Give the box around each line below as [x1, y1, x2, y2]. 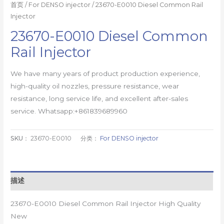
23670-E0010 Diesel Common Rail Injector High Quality [10, 199, 201, 207]
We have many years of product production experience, [10, 69, 200, 77]
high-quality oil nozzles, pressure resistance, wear [10, 81, 179, 90]
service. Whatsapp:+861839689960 [10, 106, 128, 115]
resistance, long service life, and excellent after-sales [10, 94, 188, 102]
